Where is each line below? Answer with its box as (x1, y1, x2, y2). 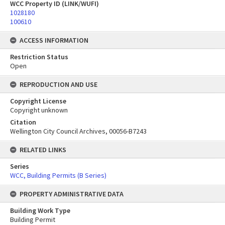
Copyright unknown (10, 105, 68, 115)
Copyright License (10, 96, 66, 105)
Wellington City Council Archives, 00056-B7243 (10, 127, 147, 136)
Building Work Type (10, 206, 70, 215)
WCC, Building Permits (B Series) (10, 171, 106, 180)
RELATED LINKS (20, 145, 66, 154)
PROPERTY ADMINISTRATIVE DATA (20, 189, 124, 198)
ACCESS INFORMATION (20, 36, 88, 45)
